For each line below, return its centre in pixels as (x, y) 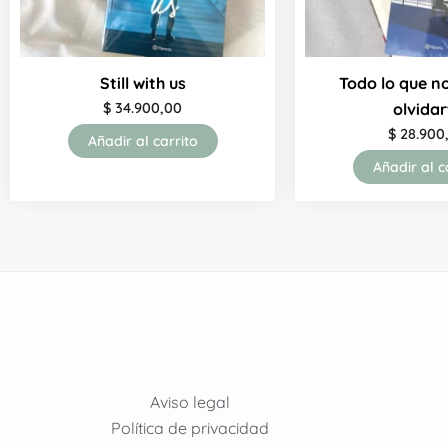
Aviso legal (189, 402)
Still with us (142, 82)
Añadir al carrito (142, 141)
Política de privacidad (189, 428)
